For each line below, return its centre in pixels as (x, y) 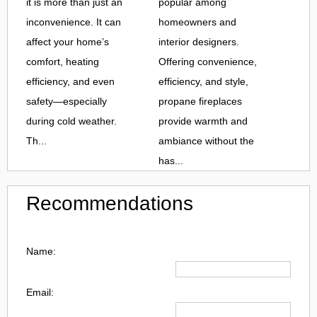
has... (171, 160)
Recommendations (110, 203)
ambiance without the (206, 140)
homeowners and (197, 22)
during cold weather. (71, 121)
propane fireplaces (200, 101)
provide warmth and (203, 121)
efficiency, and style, (203, 81)
